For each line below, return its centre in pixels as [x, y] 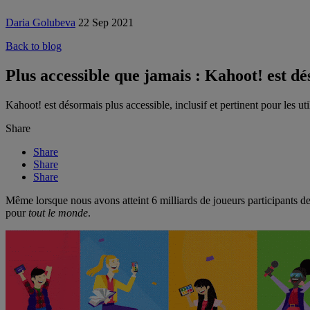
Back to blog [34, 46]
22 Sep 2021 [106, 22]
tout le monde [58, 212]
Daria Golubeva [40, 22]
